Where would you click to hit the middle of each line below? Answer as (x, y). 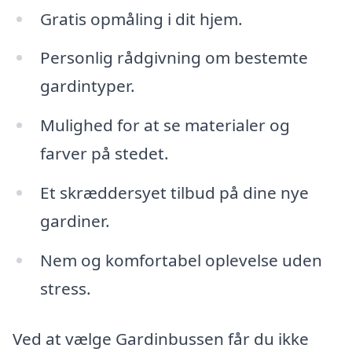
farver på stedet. (104, 154)
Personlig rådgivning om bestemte (174, 58)
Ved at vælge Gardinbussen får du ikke (161, 338)
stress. (65, 289)
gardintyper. (87, 86)
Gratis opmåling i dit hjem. (141, 18)
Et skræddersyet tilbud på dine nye (174, 193)
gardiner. (75, 221)
